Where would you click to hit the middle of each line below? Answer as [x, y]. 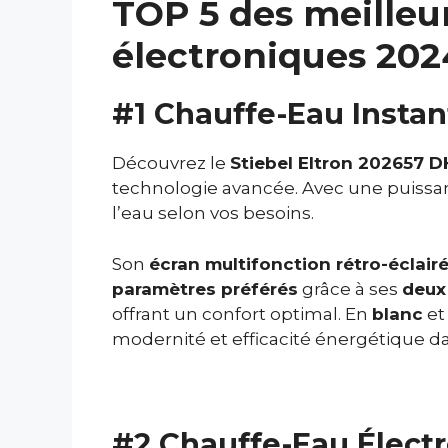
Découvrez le [171, 163]
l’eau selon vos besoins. [213, 213]
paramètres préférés [205, 288]
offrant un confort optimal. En [242, 313]
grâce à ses [350, 288]
